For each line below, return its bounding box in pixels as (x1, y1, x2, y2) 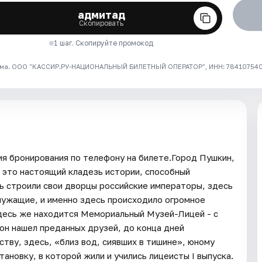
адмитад (77, 8, 125, 21)
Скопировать (79, 18, 124, 27)
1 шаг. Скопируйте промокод (54, 38, 154, 47)
